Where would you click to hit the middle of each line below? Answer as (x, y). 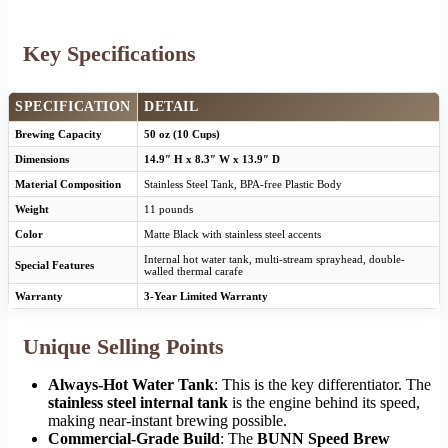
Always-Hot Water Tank (131, 385)
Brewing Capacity (58, 134)
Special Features (54, 265)
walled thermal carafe (193, 271)
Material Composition (68, 184)
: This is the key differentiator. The (322, 385)
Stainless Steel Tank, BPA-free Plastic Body (243, 184)
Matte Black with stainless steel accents (232, 234)
